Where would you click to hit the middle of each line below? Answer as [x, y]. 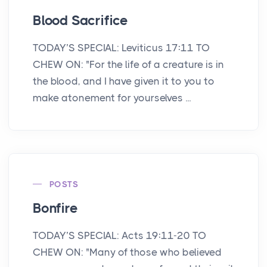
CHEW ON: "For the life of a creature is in [128, 64]
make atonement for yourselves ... [112, 97]
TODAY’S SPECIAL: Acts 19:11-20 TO [119, 235]
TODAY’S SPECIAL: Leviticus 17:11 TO [121, 47]
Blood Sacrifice [80, 20]
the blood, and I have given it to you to [124, 81]
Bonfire [55, 208]
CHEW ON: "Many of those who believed [127, 252]
